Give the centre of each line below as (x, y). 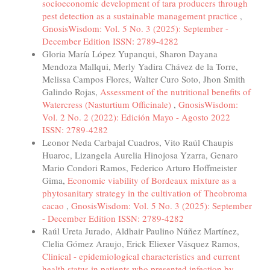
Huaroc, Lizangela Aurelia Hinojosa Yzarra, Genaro (140, 155)
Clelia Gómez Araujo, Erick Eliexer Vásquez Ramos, (141, 244)
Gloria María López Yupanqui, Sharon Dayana (130, 54)
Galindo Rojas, (71, 92)
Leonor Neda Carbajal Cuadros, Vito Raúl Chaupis (138, 143)
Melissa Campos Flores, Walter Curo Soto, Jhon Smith (144, 79)
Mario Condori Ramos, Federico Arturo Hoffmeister (140, 168)
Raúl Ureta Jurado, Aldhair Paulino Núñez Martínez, (141, 231)
